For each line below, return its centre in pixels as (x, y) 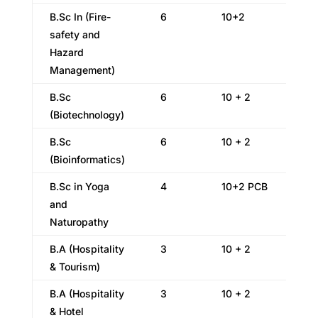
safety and (75, 34)
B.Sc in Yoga (79, 186)
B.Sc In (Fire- (80, 17)
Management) (82, 70)
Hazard (66, 52)
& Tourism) (75, 267)
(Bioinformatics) (87, 159)
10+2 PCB (244, 186)
